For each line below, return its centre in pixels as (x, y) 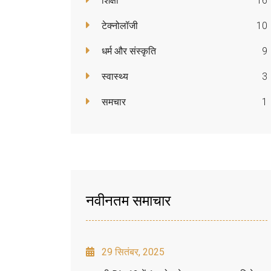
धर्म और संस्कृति (128, 51)
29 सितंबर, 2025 (133, 252)
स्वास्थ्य (114, 76)
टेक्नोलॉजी (119, 25)
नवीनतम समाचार (128, 199)
